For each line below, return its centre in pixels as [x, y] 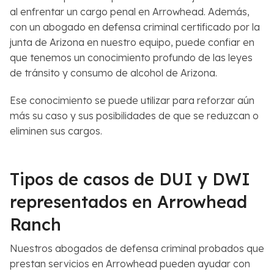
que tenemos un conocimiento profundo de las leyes [131, 58]
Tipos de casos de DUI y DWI [130, 180]
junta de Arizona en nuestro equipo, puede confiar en [132, 43]
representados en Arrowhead [128, 202]
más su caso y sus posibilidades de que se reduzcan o [134, 116]
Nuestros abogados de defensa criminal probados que [137, 249]
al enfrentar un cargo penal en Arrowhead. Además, [130, 12]
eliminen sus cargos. [56, 131]
